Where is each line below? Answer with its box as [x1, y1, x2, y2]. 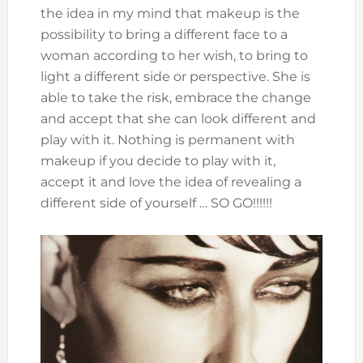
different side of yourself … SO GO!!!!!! [40, 195, 272, 211]
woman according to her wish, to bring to [40, 48, 308, 64]
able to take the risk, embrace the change [40, 90, 311, 106]
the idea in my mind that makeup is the [40, 6, 300, 22]
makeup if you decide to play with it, [40, 153, 275, 169]
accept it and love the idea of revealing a [40, 174, 301, 190]
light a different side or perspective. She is [40, 69, 310, 85]
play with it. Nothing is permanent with [40, 132, 295, 148]
